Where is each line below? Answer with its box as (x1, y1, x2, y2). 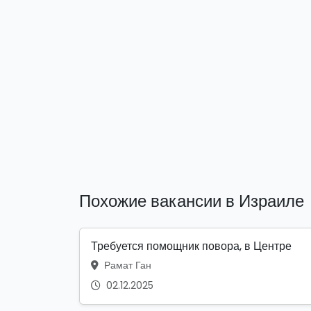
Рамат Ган (101, 258, 151, 273)
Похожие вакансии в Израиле (79, 190, 304, 213)
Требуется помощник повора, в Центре (91, 238, 292, 255)
